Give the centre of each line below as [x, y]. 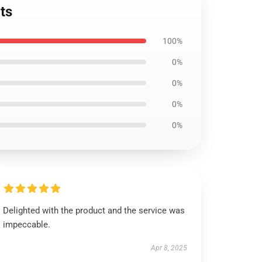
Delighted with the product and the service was [94, 211]
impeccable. [27, 225]
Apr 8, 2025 [169, 248]
